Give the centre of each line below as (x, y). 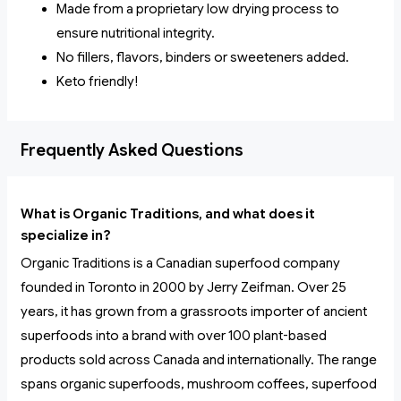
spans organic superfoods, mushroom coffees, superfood (199, 384)
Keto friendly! (98, 82)
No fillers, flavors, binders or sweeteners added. (203, 58)
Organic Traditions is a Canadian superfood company (180, 264)
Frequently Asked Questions (132, 151)
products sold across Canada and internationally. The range (199, 360)
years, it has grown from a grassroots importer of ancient (194, 312)
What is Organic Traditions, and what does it (168, 214)
